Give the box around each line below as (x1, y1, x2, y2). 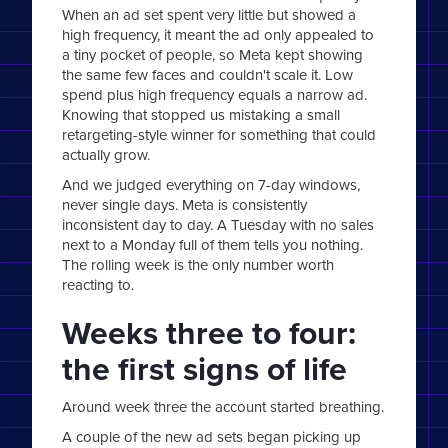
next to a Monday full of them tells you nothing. (62, 234, 364, 256)
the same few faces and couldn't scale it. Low (62, 64, 354, 86)
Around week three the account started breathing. (62, 396, 385, 418)
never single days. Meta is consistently (62, 194, 308, 216)
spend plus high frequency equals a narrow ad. (62, 84, 368, 106)
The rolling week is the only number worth (62, 254, 335, 276)
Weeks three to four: (62, 309, 357, 357)
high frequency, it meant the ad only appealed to (62, 24, 375, 46)
